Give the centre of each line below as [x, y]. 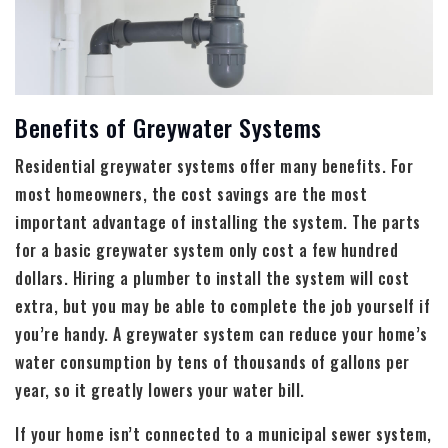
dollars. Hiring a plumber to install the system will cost [212, 277]
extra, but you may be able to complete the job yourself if [222, 305]
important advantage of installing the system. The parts [218, 221]
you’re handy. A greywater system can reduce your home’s [221, 333]
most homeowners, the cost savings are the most [191, 193]
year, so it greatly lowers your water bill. [160, 389]
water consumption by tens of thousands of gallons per [212, 361]
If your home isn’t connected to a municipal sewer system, [223, 433]
